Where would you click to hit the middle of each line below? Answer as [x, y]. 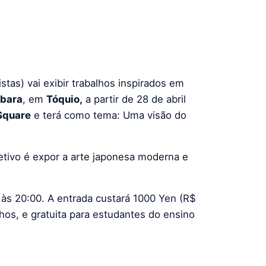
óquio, [67, 99]
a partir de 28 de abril [134, 99]
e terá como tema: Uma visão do [109, 115]
